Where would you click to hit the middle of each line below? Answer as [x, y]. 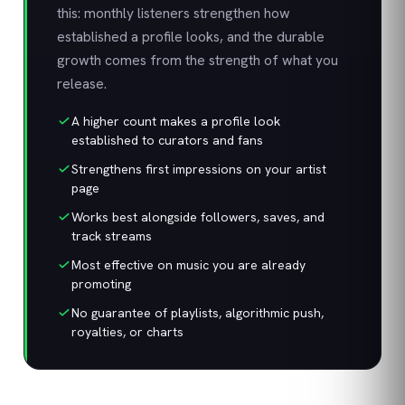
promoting [101, 284]
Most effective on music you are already [188, 265]
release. [82, 84]
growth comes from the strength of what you [198, 60]
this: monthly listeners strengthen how [174, 13]
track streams [112, 236]
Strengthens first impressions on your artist [199, 169]
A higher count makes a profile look [176, 121]
